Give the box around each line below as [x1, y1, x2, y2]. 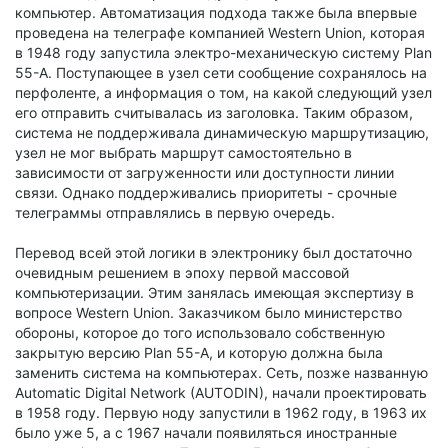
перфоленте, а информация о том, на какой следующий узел [15, 83, 432, 101]
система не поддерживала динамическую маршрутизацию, [15, 123, 429, 141]
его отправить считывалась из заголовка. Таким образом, [15, 103, 413, 121]
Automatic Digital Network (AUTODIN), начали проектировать [15, 383, 427, 401]
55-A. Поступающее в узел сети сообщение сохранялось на [15, 63, 427, 81]
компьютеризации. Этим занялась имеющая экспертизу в [15, 283, 414, 301]
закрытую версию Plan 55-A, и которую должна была [15, 343, 383, 361]
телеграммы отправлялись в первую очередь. [15, 203, 335, 221]
